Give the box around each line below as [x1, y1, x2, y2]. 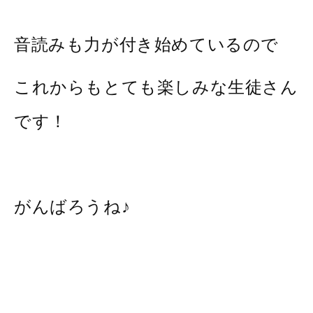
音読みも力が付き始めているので [14, 34, 279, 54]
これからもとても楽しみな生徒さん [14, 77, 298, 96]
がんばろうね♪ [14, 196, 131, 216]
